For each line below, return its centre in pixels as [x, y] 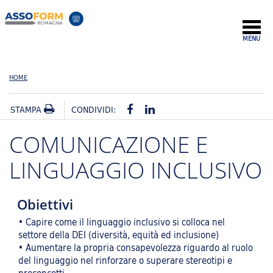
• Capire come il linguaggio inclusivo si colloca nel [122, 222]
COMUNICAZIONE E [108, 144]
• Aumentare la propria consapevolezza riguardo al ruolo [136, 247]
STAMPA [27, 109]
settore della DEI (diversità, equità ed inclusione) [119, 235]
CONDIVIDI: [93, 109]
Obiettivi [45, 205]
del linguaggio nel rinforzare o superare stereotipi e [125, 260]
